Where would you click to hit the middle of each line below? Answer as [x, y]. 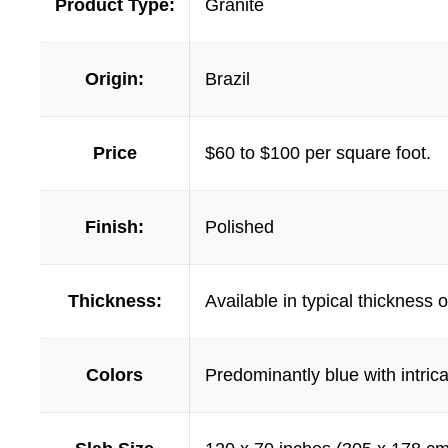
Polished [239, 227]
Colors [114, 375]
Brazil [227, 79]
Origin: [114, 79]
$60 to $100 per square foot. [318, 153]
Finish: [114, 227]
